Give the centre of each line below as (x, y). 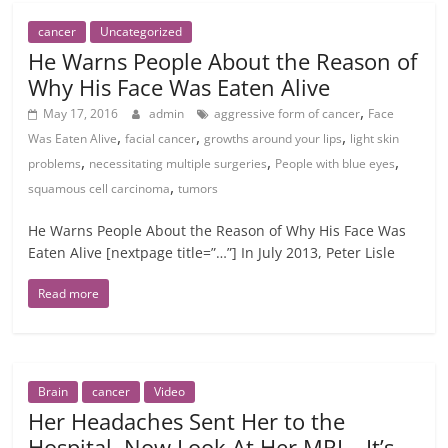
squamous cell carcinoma (99, 188)
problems (55, 163)
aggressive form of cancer (287, 113)
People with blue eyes (335, 163)
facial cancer (161, 138)
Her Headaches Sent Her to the (187, 421)
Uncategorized (141, 31)
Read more (69, 293)
